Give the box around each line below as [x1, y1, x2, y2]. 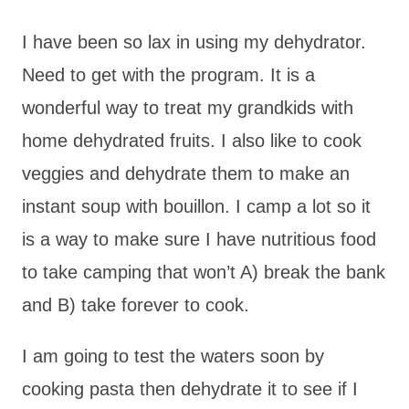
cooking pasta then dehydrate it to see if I [22, 379, 358, 400]
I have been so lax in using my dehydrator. [22, 32, 366, 53]
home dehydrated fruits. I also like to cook [22, 131, 362, 152]
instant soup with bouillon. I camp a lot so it [22, 196, 371, 217]
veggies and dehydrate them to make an [22, 163, 350, 184]
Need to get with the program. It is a [22, 65, 315, 86]
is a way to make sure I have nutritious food [22, 229, 376, 250]
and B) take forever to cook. [22, 295, 249, 316]
